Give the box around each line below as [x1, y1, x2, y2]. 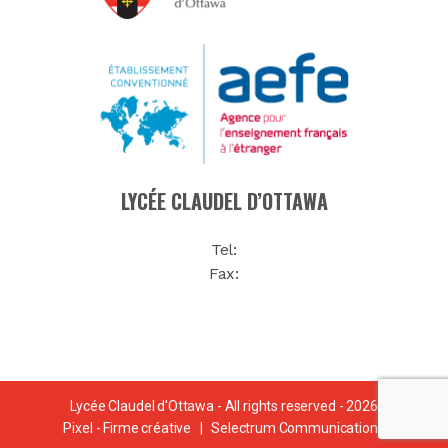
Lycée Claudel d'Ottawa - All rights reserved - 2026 [70, 398, 378, 415]
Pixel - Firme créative [63, 420, 192, 437]
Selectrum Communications [211, 420, 385, 437]
